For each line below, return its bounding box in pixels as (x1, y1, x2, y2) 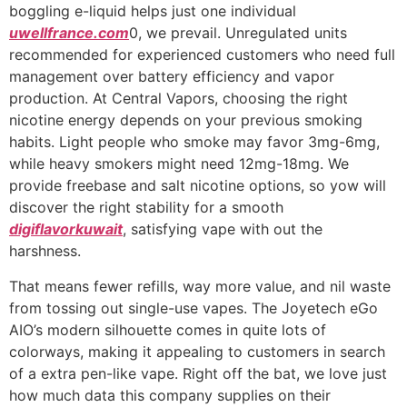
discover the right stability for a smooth (9, 198, 283, 217)
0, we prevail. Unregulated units (129, 24, 347, 43)
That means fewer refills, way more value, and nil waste (9, 276, 391, 295)
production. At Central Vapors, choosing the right (9, 89, 348, 108)
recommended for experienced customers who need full (9, 45, 395, 65)
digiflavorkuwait (9, 220, 123, 239)
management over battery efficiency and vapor (9, 67, 334, 86)
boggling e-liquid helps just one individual (9, 2, 296, 21)
